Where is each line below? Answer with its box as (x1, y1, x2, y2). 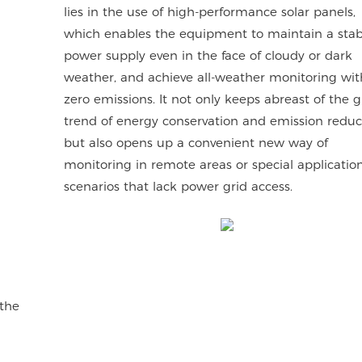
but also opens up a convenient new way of (64, 134, 329, 150)
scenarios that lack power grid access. (64, 178, 293, 194)
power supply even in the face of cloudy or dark (64, 47, 353, 63)
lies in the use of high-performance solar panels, (64, 3, 356, 19)
